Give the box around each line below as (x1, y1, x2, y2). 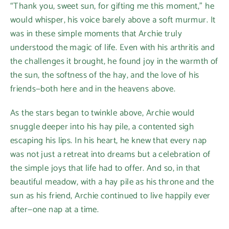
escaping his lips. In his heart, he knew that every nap (10, 133, 207, 148)
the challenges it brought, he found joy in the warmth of (10, 54, 218, 68)
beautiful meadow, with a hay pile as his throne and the (10, 174, 214, 189)
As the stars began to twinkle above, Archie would (10, 105, 195, 120)
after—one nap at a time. (10, 202, 99, 217)
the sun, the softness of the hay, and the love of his (10, 67, 199, 82)
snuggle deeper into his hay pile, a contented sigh (10, 119, 194, 134)
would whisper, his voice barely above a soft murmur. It (10, 12, 216, 27)
